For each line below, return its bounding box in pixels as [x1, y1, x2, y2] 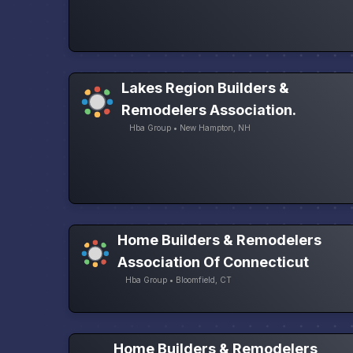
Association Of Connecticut [117, 254, 310, 271]
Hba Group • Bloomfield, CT [125, 275, 232, 285]
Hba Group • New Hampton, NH [129, 123, 251, 133]
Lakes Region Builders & [121, 80, 290, 97]
